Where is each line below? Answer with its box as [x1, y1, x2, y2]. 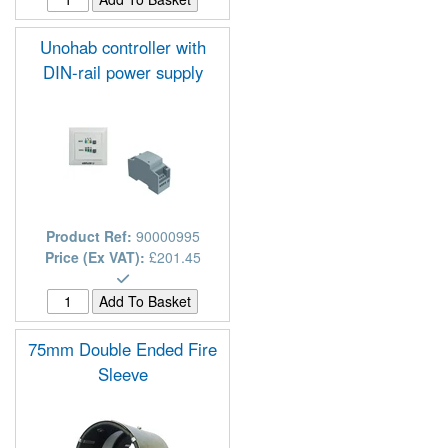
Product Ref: [45, 225, 136, 246]
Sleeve [97, 361, 148, 386]
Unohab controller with [39, 34, 206, 59]
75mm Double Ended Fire [28, 336, 217, 361]
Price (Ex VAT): [44, 246, 149, 267]
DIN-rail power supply [42, 59, 203, 84]
